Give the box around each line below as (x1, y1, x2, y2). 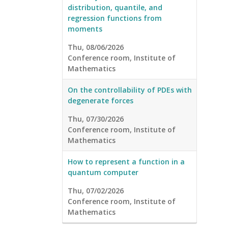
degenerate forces (68, 96, 133, 106)
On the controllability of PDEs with (68, 85, 192, 95)
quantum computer (68, 167, 138, 178)
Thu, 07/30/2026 (68, 114, 124, 124)
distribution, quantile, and (68, 3, 162, 13)
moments (68, 24, 102, 34)
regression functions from (68, 13, 162, 23)
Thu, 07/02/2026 (68, 186, 124, 196)
